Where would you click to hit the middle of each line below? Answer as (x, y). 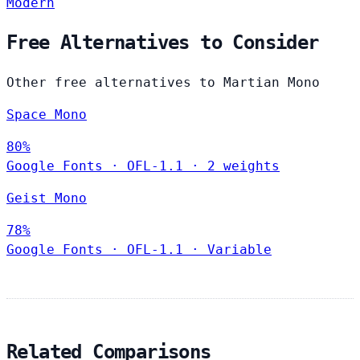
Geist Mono (47, 198)
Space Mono (47, 115)
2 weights (243, 166)
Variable (239, 250)
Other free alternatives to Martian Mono (163, 83)
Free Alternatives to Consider (163, 43)
